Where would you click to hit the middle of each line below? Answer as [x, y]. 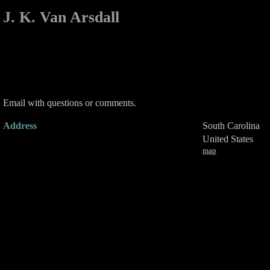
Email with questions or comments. [70, 103]
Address [20, 126]
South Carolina [231, 126]
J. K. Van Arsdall [61, 17]
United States [228, 139]
